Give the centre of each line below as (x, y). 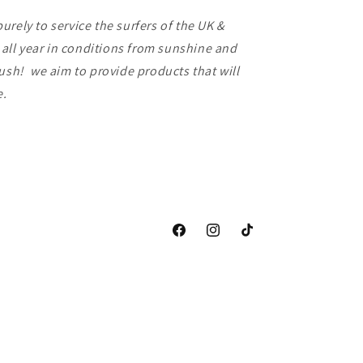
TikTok (255, 239)
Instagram (231, 239)
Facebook (196, 239)
